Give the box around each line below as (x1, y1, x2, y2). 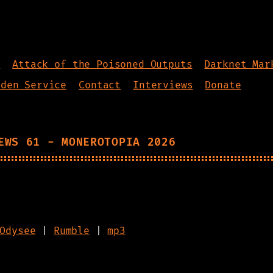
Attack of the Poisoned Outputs (12, 58, 193, 71)
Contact (79, 79, 121, 91)
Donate (205, 79, 241, 91)
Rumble (53, 225, 90, 237)
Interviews (133, 79, 193, 91)
